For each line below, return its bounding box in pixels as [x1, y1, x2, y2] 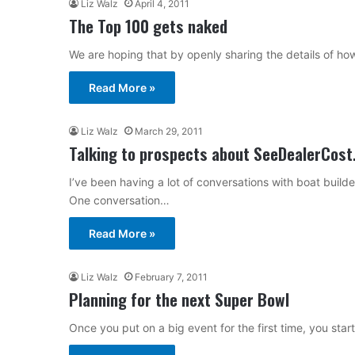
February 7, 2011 [135, 270, 208, 283]
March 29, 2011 [135, 124, 203, 137]
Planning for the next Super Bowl [69, 286, 289, 311]
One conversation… [69, 193, 170, 207]
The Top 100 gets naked [69, 13, 227, 38]
